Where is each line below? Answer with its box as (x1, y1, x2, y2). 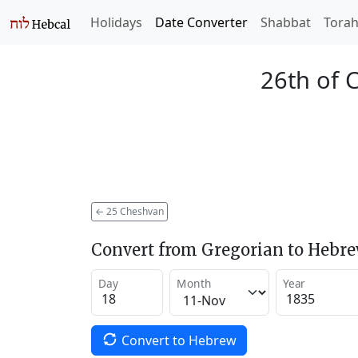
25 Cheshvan (104, 204, 164, 218)
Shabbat (261, 14, 311, 31)
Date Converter (155, 14, 248, 31)
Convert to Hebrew (121, 331, 237, 349)
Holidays (90, 14, 142, 31)
